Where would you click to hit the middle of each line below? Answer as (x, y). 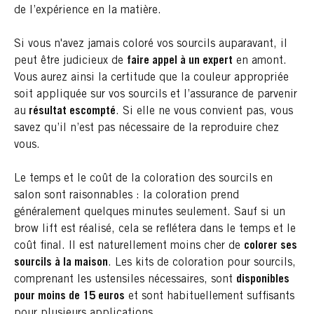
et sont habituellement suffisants (210, 297)
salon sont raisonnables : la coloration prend (127, 196)
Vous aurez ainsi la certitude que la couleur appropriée (151, 78)
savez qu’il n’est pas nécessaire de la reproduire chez (146, 129)
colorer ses (271, 246)
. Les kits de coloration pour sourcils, (202, 263)
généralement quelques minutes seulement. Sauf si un (150, 213)
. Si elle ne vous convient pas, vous (204, 112)
